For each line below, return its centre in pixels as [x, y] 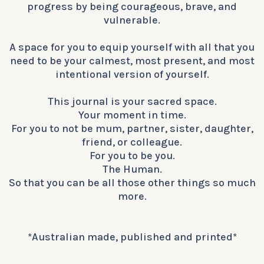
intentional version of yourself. [132, 74]
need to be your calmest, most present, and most [132, 61]
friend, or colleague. [132, 142]
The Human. [132, 169]
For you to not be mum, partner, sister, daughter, [132, 128]
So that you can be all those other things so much [132, 183]
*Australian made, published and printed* [132, 237]
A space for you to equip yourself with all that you [132, 47]
